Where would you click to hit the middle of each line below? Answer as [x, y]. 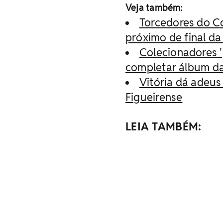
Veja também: [154, 8]
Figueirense [154, 97]
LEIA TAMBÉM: [164, 126]
